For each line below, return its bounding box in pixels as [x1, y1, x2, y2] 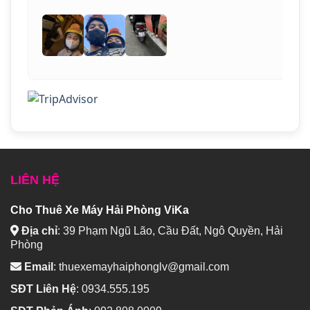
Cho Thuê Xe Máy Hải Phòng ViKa [10, 203, 189, 216]
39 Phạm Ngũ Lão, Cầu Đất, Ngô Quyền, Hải [63, 224, 283, 237]
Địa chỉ [21, 224, 57, 237]
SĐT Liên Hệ [10, 282, 76, 295]
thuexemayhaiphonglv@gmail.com [59, 260, 229, 273]
